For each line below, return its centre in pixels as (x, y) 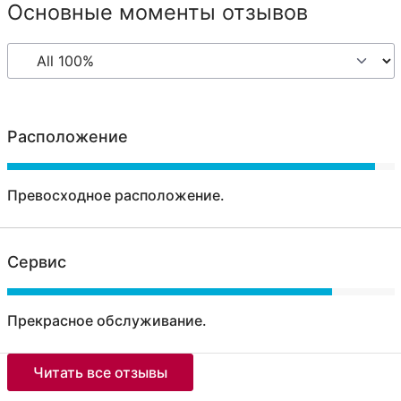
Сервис (36, 261)
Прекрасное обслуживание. (107, 320)
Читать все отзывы (100, 372)
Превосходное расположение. (115, 195)
